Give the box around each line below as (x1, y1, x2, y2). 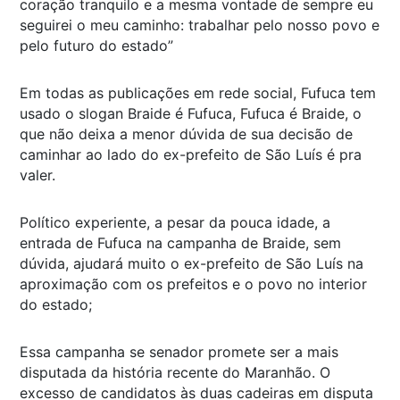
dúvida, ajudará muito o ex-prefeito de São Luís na (20, 254, 363, 273)
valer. (20, 166, 55, 185)
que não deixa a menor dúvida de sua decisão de (20, 125, 353, 144)
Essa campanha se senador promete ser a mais (20, 343, 338, 362)
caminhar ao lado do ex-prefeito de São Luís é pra (20, 146, 362, 164)
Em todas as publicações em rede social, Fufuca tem (20, 84, 376, 103)
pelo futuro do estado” (20, 37, 173, 55)
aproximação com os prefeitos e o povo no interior (20, 275, 367, 294)
